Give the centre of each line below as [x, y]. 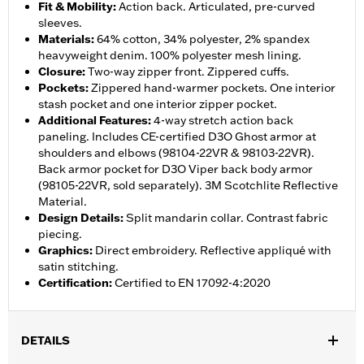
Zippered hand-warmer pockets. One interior [213, 88]
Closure [60, 72]
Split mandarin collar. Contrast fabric [227, 218]
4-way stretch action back [223, 121]
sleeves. [60, 23]
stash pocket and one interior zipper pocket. [158, 104]
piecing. [60, 234]
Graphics [64, 251]
